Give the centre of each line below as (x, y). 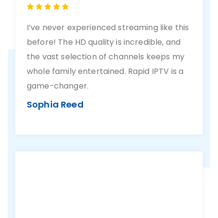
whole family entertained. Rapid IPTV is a (105, 71)
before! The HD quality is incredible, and (104, 42)
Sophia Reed (55, 104)
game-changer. (58, 86)
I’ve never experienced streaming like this (108, 27)
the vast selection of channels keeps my (106, 57)
